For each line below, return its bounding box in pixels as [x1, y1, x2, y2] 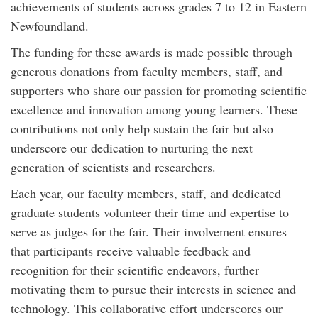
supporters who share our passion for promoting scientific [11, 82, 307, 99]
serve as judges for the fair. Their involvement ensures [11, 223, 287, 240]
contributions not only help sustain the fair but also [11, 120, 273, 137]
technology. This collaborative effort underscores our [11, 300, 283, 317]
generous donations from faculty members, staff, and [11, 62, 283, 79]
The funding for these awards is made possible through [11, 43, 292, 60]
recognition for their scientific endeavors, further [11, 261, 259, 278]
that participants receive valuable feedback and [11, 242, 251, 259]
